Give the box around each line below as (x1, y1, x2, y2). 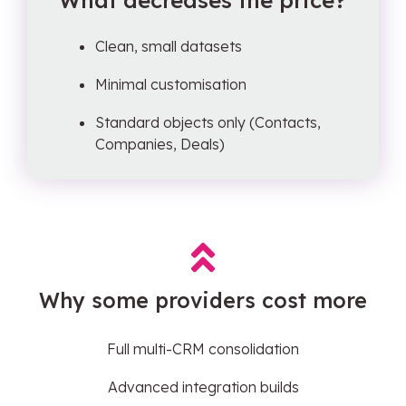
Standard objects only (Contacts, (95, 113, 321, 131)
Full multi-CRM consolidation (107, 340, 299, 358)
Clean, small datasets (95, 37, 242, 55)
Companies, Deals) (95, 135, 225, 153)
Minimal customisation (95, 75, 246, 93)
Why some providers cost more (39, 287, 367, 314)
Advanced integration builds (107, 378, 299, 396)
